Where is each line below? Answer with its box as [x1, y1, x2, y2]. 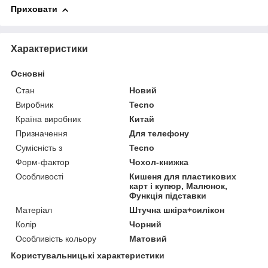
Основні [11, 68, 45, 78]
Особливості [16, 171, 63, 181]
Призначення [16, 128, 68, 138]
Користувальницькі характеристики [11, 250, 165, 260]
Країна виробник [16, 114, 81, 124]
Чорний [129, 219, 162, 229]
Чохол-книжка [129, 157, 189, 167]
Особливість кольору [16, 233, 96, 243]
